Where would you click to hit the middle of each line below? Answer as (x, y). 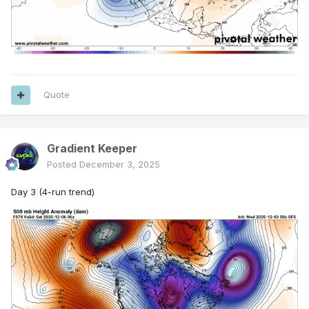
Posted (63, 165)
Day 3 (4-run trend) (53, 192)
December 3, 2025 (120, 165)
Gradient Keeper (92, 149)
